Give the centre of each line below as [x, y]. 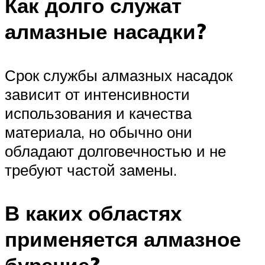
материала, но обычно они [98, 132]
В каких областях [93, 213]
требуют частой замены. [91, 169]
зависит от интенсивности [97, 94]
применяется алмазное [123, 239]
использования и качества [98, 113]
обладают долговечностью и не [115, 151]
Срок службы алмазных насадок [119, 75]
